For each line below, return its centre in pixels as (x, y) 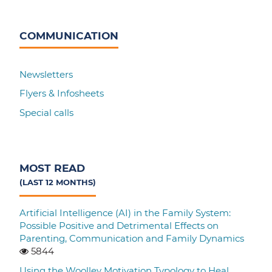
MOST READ (53, 168)
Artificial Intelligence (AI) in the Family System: (125, 213)
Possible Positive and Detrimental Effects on (119, 226)
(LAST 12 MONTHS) (58, 182)
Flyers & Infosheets (62, 93)
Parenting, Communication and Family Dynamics (132, 239)
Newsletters (46, 74)
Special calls (47, 112)
